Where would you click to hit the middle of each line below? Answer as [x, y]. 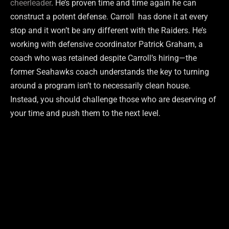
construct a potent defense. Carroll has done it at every [109, 16]
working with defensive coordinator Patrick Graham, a [107, 44]
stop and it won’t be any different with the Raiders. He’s [108, 30]
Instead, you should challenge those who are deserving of [113, 99]
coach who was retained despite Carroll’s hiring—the [104, 58]
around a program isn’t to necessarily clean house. [100, 85]
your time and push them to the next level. [85, 113]
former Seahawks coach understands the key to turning [110, 72]
